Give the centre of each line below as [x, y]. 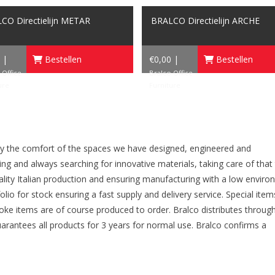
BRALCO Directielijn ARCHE [205, 20]
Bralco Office [171, 72]
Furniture [165, 85]
